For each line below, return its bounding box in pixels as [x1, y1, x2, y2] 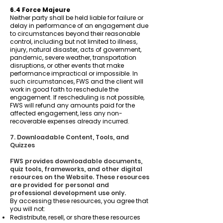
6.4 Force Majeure [10, 5, 70, 14]
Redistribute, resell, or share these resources [10, 213, 140, 222]
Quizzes [10, 141, 35, 149]
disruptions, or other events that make [10, 61, 124, 70]
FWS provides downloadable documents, [10, 157, 142, 165]
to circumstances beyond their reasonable [10, 29, 140, 38]
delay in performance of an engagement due [10, 21, 148, 30]
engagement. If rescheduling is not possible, [10, 93, 144, 102]
